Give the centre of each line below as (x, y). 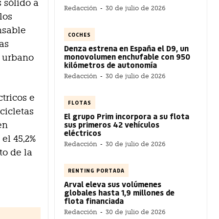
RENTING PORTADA (96, 170)
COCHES (79, 34)
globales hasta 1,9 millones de (119, 192)
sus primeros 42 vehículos (112, 124)
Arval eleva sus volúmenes (113, 184)
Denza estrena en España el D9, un (126, 48)
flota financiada (94, 200)
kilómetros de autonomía (110, 65)
